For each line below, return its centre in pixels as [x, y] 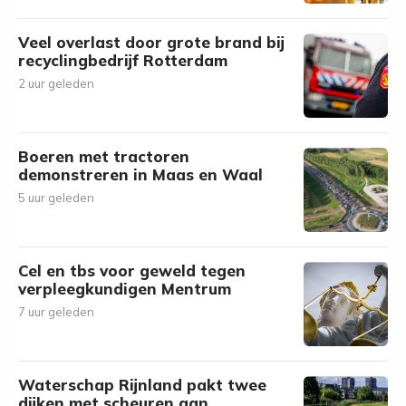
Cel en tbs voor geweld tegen [132, 271]
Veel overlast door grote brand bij [151, 42]
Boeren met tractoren [104, 156]
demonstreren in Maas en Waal [140, 174]
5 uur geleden [56, 198]
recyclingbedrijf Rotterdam [123, 60]
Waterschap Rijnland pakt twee [142, 385]
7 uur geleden [56, 312]
